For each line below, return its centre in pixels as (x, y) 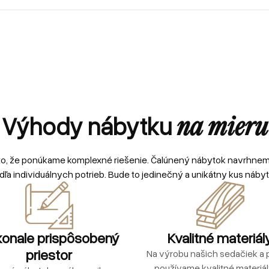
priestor (49, 254)
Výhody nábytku (89, 125)
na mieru (222, 128)
